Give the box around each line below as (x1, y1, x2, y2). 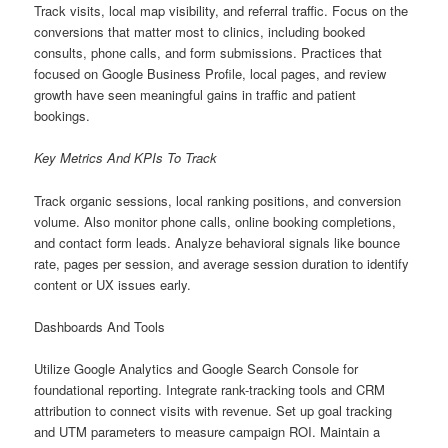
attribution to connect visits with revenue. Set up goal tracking (34, 400, 393, 420)
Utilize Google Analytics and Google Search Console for (34, 358, 359, 378)
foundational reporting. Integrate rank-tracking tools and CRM (34, 379, 386, 399)
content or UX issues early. (34, 274, 192, 294)
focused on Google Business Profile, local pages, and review (34, 64, 387, 84)
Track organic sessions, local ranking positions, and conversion (34, 190, 402, 210)
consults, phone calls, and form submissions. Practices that (34, 43, 383, 63)
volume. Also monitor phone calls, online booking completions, (34, 211, 397, 231)
